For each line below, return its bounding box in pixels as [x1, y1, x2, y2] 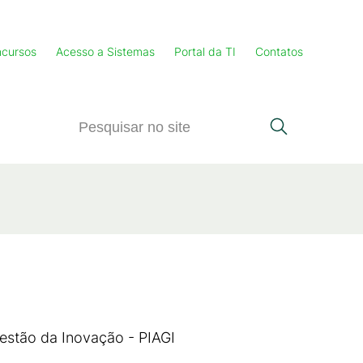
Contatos [255, 45, 303, 58]
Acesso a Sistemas [56, 45, 155, 58]
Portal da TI [174, 45, 236, 58]
